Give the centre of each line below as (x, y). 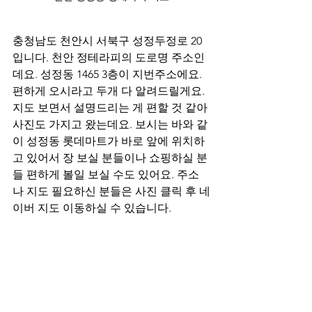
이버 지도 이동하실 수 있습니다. (92, 208)
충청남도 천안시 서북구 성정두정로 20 (107, 40)
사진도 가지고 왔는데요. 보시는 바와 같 (110, 124)
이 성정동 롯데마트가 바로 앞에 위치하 (109, 141)
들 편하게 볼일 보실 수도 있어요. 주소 (106, 174)
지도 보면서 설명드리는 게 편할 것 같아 (111, 107)
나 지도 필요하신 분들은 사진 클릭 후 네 (111, 191)
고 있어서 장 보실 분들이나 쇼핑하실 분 (110, 157)
